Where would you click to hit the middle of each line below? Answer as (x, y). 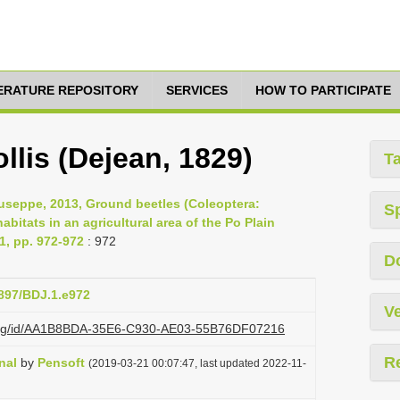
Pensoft (61, 362)
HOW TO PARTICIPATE (323, 90)
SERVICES (197, 90)
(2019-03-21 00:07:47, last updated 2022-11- (197, 363)
